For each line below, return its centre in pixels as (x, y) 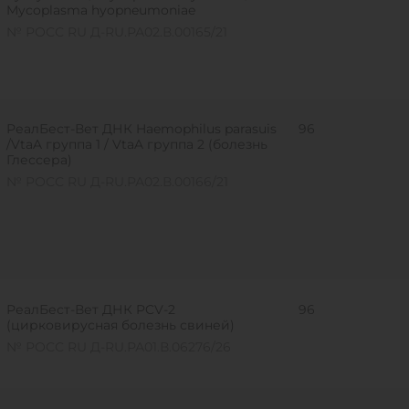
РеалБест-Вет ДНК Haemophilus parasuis (141, 129)
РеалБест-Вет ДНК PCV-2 (90, 309)
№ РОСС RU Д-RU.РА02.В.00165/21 (116, 32)
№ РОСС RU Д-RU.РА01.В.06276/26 (118, 347)
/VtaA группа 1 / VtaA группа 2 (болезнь (136, 144)
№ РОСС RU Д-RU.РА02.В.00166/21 (117, 182)
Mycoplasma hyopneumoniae (100, 10)
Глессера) (39, 160)
